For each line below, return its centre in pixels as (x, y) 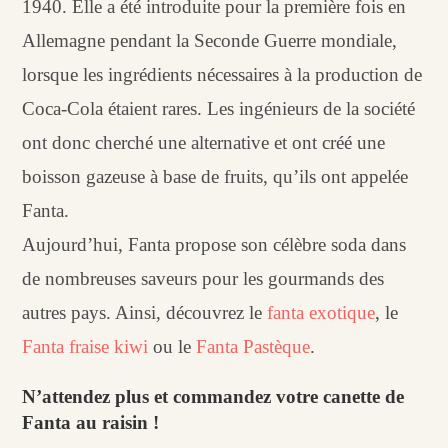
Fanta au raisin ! (91, 422)
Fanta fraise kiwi (85, 346)
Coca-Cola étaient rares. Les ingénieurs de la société (219, 108)
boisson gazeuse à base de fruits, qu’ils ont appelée (215, 176)
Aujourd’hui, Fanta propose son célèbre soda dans (214, 244)
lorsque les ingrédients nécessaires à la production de (222, 74)
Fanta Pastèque (253, 346)
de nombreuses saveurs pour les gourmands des (203, 278)
